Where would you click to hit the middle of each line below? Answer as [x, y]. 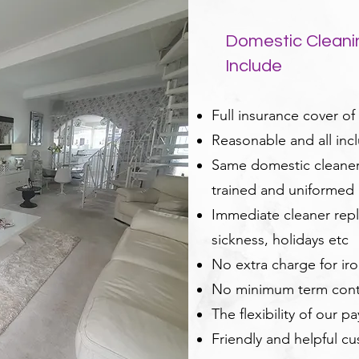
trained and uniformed [283, 190]
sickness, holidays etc [280, 240]
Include [254, 66]
